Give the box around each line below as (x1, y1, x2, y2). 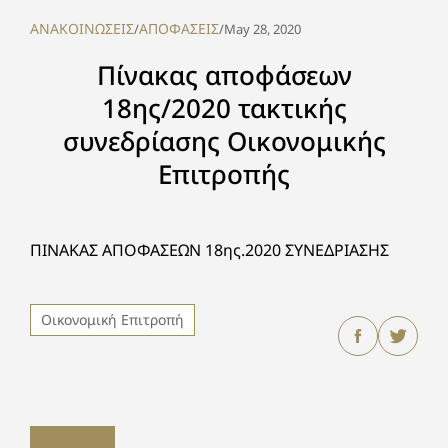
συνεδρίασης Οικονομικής (62, 123, 386, 159)
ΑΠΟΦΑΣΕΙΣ (139, 19, 219, 38)
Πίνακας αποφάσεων (96, 57, 352, 93)
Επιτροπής (158, 156, 290, 192)
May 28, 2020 (224, 20, 301, 38)
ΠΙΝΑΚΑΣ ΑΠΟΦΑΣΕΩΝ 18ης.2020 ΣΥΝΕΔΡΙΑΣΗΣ (30, 239, 389, 261)
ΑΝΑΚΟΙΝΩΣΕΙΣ (30, 19, 134, 38)
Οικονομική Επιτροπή (41, 310, 184, 329)
